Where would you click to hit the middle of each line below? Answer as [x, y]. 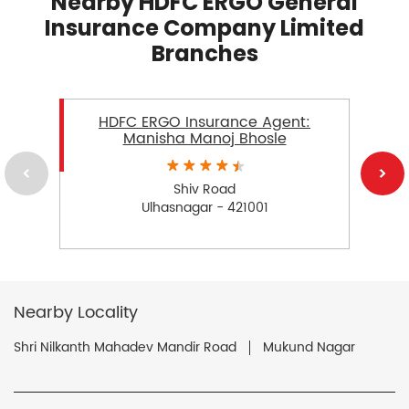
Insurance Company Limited [204, 27]
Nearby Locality [76, 312]
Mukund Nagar [309, 347]
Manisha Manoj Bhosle [204, 138]
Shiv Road [204, 189]
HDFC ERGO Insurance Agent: [204, 122]
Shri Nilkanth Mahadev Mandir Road [125, 347]
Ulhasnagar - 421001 [204, 207]
